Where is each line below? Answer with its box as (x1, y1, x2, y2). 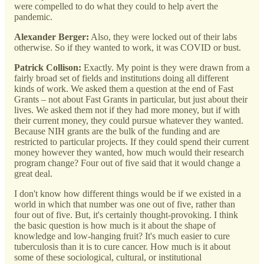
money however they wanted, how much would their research (14, 147, 244, 157)
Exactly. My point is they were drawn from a (81, 62, 250, 72)
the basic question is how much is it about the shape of (14, 220, 216, 230)
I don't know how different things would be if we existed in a (14, 188, 241, 199)
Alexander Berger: (14, 31, 89, 42)
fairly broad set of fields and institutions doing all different (14, 72, 229, 83)
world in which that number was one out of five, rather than (14, 199, 235, 209)
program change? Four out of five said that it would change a (14, 157, 240, 168)
